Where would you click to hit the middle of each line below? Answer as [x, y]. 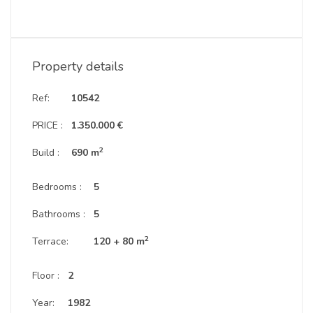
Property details [78, 66]
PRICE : [48, 125]
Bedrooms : [57, 187]
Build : [46, 153]
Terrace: [50, 241]
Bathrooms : [59, 214]
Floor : [46, 276]
